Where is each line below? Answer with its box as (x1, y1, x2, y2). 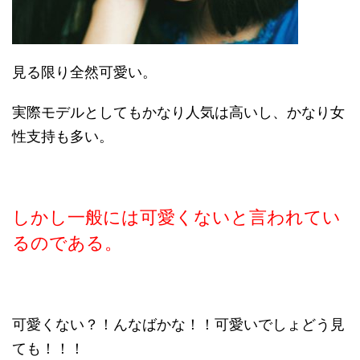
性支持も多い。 (12, 128, 113, 145)
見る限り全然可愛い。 (12, 63, 157, 81)
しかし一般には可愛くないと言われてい (12, 207, 341, 228)
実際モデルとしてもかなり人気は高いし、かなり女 (12, 104, 345, 121)
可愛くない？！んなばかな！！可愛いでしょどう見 (12, 316, 345, 333)
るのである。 (12, 232, 122, 254)
